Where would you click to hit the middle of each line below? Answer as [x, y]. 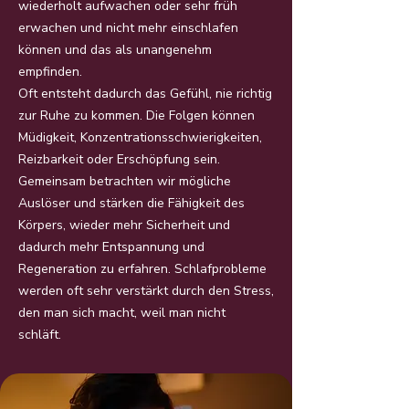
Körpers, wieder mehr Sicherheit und [124, 225]
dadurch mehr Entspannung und [111, 247]
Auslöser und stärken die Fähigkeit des [131, 203]
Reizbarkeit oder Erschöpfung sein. [119, 159]
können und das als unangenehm [115, 50]
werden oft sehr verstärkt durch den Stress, [146, 291]
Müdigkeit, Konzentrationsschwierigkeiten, [140, 137]
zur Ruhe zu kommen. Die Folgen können [136, 115]
